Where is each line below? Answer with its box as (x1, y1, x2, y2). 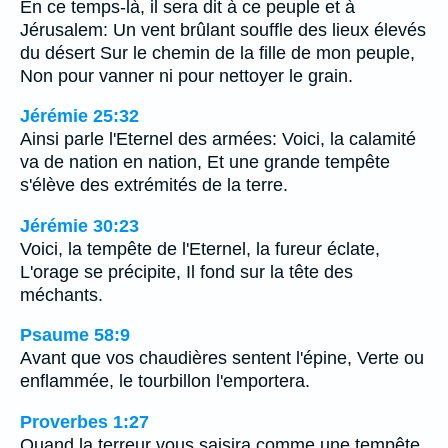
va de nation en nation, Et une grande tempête (20, 152, 390, 173)
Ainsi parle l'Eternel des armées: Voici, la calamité (20, 129, 416, 150)
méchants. (20, 284, 103, 305)
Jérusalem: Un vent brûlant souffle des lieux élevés (20, 19, 426, 40)
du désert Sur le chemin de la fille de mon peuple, (20, 42, 415, 63)
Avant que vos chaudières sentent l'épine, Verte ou (20, 348, 424, 369)
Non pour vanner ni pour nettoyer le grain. (20, 65, 353, 86)
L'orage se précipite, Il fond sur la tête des (20, 261, 353, 282)
